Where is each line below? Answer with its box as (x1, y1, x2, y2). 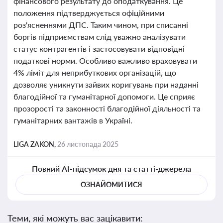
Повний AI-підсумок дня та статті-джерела (31, 164, 192, 173)
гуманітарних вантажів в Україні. (13, 115, 132, 125)
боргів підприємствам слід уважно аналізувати (13, 32, 186, 41)
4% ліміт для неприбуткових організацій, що (13, 68, 176, 77)
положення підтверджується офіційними (13, 8, 164, 17)
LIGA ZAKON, (13, 140, 57, 148)
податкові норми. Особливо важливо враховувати (13, 56, 197, 65)
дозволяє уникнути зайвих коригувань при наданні (13, 80, 199, 89)
